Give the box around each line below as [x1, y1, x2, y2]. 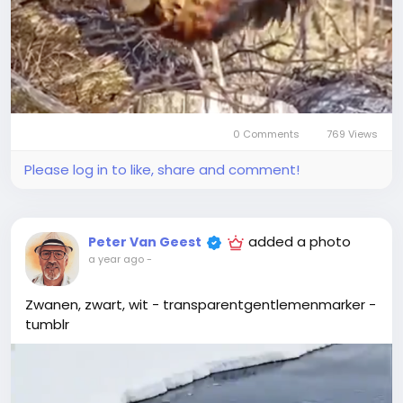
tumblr [25, 314, 69, 334]
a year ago [88, 251, 144, 266]
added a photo [248, 231, 351, 251]
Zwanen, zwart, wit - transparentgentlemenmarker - [25, 294, 376, 314]
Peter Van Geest [88, 232, 201, 251]
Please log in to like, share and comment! [24, 159, 300, 179]
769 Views [324, 126, 378, 141]
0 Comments [230, 126, 303, 141]
